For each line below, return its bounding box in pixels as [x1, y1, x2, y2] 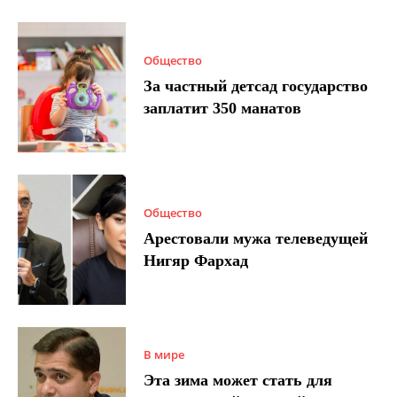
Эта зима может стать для [144, 370, 333, 389]
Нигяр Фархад [144, 252, 249, 270]
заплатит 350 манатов [144, 99, 302, 118]
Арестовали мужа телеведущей [144, 230, 369, 248]
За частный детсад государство [144, 77, 369, 96]
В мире [144, 346, 185, 362]
